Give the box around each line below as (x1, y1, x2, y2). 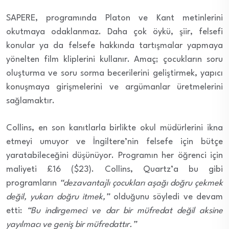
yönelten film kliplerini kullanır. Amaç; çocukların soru (6, 55, 223, 64)
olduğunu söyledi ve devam (109, 192, 223, 201)
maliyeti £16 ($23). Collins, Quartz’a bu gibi (6, 165, 223, 174)
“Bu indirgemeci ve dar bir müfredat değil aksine (27, 206, 223, 215)
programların (6, 178, 59, 188)
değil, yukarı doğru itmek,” (6, 192, 110, 201)
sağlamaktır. (6, 96, 55, 105)
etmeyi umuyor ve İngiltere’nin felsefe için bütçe (6, 137, 223, 146)
